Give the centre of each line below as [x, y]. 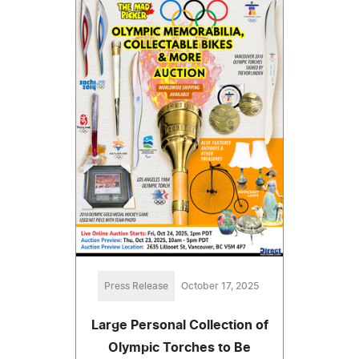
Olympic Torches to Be [179, 347]
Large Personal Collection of [179, 325]
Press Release [136, 286]
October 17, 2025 [220, 286]
